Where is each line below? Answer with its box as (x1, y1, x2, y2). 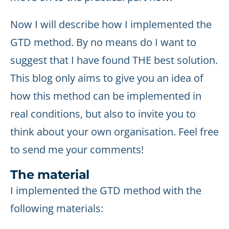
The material (10, 167, 90, 182)
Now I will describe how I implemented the (10, 17, 212, 31)
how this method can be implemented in (10, 89, 201, 103)
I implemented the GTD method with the (10, 184, 201, 197)
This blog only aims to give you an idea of (10, 71, 203, 85)
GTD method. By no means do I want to (10, 35, 196, 49)
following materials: (10, 201, 103, 215)
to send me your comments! (10, 143, 144, 156)
